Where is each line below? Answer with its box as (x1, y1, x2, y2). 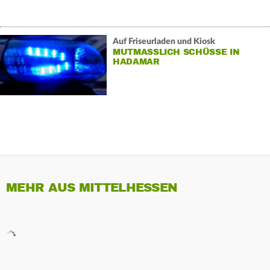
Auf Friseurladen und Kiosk (112, 37, 215, 46)
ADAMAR (112, 56, 153, 67)
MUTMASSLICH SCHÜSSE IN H (112, 46, 240, 57)
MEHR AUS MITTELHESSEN (6, 180, 178, 196)
